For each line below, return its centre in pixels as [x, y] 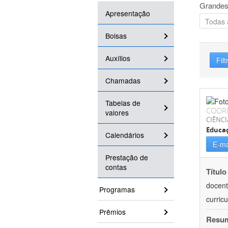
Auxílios [118, 58]
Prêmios [112, 212]
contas [116, 167]
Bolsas [116, 36]
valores [117, 113]
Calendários [125, 135]
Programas [117, 190]
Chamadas [123, 81]
